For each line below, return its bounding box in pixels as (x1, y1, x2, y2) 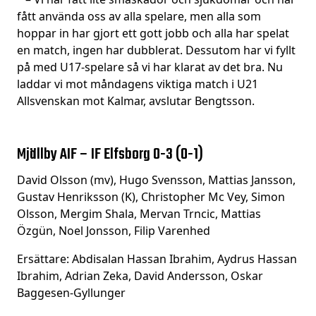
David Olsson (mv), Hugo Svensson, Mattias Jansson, (17, 172, 296, 188)
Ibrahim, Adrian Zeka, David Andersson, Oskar (17, 268, 263, 284)
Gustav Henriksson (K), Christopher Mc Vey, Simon (17, 189, 285, 205)
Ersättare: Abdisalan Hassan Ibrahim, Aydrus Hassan (17, 251, 297, 267)
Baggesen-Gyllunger (17, 285, 126, 300)
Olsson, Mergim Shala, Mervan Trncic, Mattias (17, 206, 261, 221)
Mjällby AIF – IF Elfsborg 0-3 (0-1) (17, 142, 203, 166)
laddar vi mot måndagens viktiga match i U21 (17, 76, 258, 92)
